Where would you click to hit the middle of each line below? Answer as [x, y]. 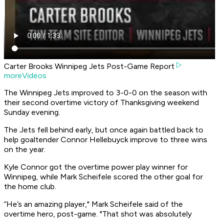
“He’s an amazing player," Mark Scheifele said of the [93, 204]
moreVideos [25, 76]
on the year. [25, 150]
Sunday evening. [32, 112]
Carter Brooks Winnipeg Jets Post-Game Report [89, 66]
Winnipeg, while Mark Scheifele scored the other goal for [103, 177]
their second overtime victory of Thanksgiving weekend [101, 103]
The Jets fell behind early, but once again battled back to [104, 130]
